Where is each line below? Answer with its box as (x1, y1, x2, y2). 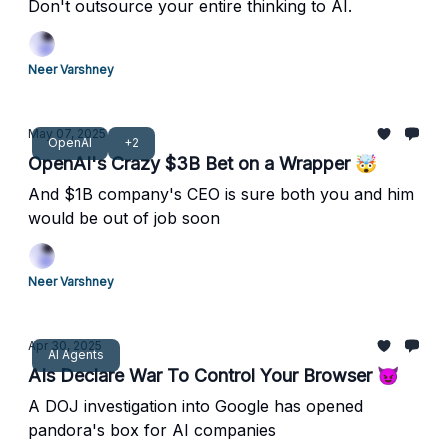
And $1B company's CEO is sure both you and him (28, 184, 414, 204)
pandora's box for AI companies (28, 420, 276, 440)
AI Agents (48, 346, 104, 362)
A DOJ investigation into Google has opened (28, 396, 363, 416)
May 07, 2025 (28, 126, 106, 141)
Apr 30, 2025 (28, 338, 102, 353)
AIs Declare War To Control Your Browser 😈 (28, 365, 399, 386)
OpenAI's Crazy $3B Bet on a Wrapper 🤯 (28, 153, 377, 174)
